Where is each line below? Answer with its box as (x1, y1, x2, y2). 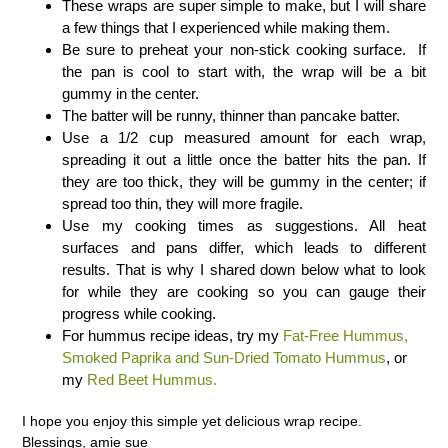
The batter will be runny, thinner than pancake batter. (62, 107, 401, 125)
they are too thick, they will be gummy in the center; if (62, 173, 426, 191)
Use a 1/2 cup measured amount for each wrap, (62, 129, 426, 147)
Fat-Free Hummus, (283, 327, 409, 345)
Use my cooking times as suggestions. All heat (62, 217, 426, 235)
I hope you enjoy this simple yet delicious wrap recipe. (22, 413, 363, 430)
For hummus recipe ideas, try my (62, 327, 284, 345)
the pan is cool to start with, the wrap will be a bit (62, 63, 426, 81)
